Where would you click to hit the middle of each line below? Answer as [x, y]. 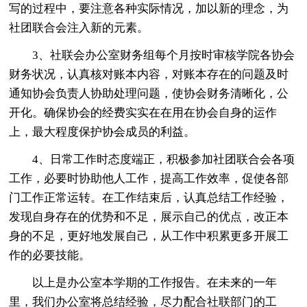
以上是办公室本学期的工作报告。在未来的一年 [155, 282]
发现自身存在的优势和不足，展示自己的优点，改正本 [149, 217]
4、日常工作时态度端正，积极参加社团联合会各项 [164, 159]
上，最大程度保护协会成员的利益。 [102, 132]
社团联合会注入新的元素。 [79, 27]
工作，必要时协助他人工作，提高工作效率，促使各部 [149, 178]
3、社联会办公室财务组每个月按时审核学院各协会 [164, 55]
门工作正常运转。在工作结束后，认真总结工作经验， [149, 197]
